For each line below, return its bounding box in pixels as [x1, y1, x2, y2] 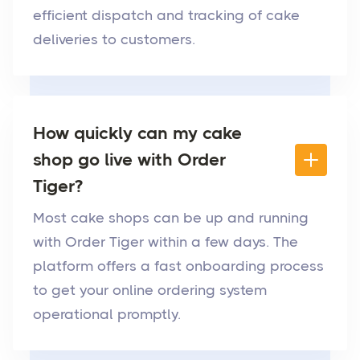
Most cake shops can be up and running [33, 210, 309, 227]
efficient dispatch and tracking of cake [33, 7, 300, 24]
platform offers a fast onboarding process [33, 258, 324, 275]
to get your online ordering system [33, 282, 267, 299]
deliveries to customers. [33, 31, 195, 48]
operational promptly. [33, 306, 181, 323]
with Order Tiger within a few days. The [33, 234, 298, 251]
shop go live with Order [33, 149, 226, 170]
